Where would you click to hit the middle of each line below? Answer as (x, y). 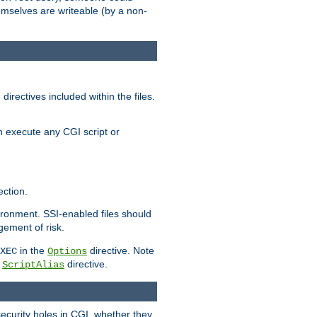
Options (67, 251)
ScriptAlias (33, 264)
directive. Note (121, 250)
